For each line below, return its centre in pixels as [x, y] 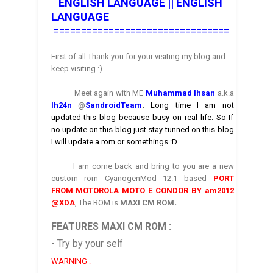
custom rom [78, 179]
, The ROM [93, 203]
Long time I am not [192, 105]
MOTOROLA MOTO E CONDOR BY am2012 [155, 191]
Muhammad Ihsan [180, 93]
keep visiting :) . [78, 69]
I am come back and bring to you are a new [142, 166]
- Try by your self [87, 244]
